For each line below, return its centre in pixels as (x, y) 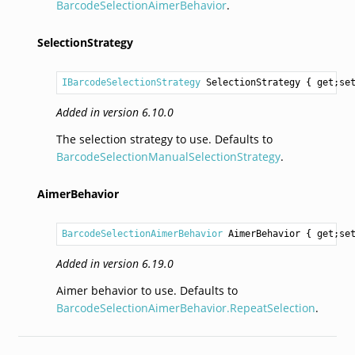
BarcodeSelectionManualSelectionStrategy (168, 156)
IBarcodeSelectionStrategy (131, 82)
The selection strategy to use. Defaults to (164, 139)
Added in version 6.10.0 (115, 112)
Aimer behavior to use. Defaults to (147, 290)
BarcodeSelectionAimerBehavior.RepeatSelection (185, 307)
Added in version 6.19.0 (115, 263)
